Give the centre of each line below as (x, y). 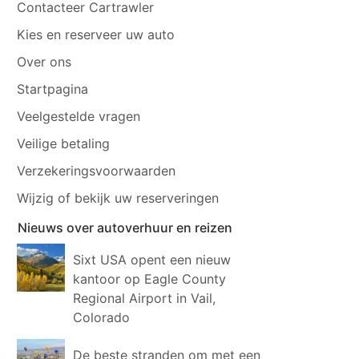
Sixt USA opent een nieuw (152, 259)
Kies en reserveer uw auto (96, 34)
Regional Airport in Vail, (145, 298)
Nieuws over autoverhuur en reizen (125, 227)
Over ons (44, 61)
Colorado (102, 317)
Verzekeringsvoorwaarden (97, 170)
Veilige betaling (64, 143)
